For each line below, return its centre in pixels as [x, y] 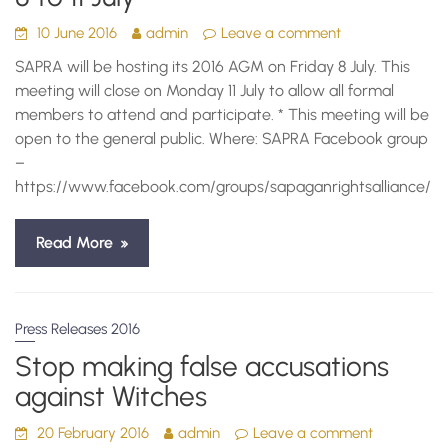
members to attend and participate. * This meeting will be [222, 114]
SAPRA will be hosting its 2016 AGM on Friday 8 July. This [213, 66]
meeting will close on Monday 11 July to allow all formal [205, 90]
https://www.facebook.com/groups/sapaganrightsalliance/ [223, 186]
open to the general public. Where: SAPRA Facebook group [222, 138]
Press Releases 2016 [78, 329]
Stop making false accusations [202, 366]
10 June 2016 [77, 33]
